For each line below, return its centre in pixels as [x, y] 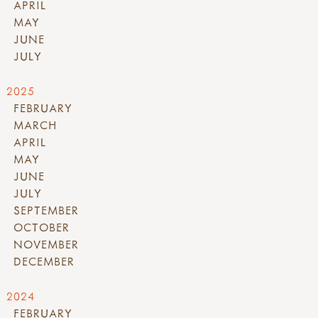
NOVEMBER [46, 245]
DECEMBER [44, 262]
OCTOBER [42, 227]
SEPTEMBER [46, 210]
